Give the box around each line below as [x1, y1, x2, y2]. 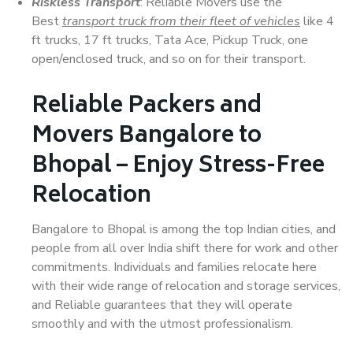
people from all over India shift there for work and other [32, 240, 338, 257]
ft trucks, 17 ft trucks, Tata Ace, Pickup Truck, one [32, 32, 308, 49]
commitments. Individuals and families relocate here [32, 258, 317, 276]
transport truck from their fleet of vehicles [62, 13, 300, 30]
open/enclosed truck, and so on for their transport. [32, 50, 306, 68]
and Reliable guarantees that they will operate [32, 296, 292, 314]
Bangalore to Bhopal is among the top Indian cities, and [32, 221, 336, 238]
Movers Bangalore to [32, 117, 262, 156]
